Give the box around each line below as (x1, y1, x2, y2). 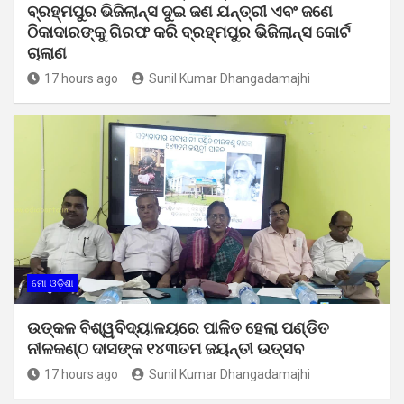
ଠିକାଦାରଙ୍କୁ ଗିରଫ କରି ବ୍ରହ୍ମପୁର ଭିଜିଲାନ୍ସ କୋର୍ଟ (27, 22, 350, 41)
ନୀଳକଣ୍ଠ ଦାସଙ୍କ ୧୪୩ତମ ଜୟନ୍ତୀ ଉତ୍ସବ (27, 338, 304, 358)
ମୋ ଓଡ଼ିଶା (32, 277, 74, 289)
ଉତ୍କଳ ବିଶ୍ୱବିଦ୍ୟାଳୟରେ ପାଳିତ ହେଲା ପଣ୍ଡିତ (27, 317, 329, 337)
